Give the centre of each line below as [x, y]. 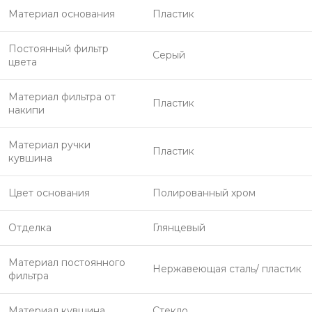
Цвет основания [49, 193]
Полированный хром [204, 193]
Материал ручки [49, 145]
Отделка [30, 228]
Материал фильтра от [62, 97]
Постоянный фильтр [58, 49]
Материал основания [62, 14]
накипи [26, 110]
